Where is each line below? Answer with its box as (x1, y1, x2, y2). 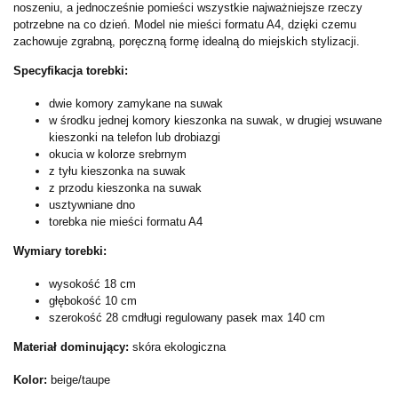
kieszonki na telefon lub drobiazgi (49, 130, 220, 144)
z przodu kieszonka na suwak (49, 180, 202, 195)
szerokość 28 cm (49, 310, 138, 324)
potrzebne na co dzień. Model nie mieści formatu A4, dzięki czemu (13, 17, 356, 31)
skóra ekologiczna (129, 339, 226, 354)
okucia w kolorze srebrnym (49, 147, 187, 161)
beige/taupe (51, 372, 110, 386)
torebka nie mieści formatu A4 (49, 214, 203, 228)
